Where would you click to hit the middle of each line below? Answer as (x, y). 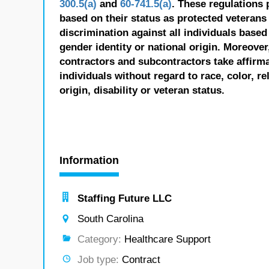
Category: (99, 239)
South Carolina (110, 219)
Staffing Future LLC (125, 198)
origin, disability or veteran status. (142, 90)
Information (89, 160)
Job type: (98, 260)
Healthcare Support (166, 239)
